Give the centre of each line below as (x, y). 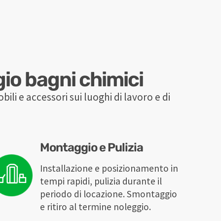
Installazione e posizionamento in (109, 168)
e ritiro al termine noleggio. (96, 207)
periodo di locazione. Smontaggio (109, 194)
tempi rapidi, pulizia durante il (101, 181)
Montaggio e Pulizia (92, 148)
